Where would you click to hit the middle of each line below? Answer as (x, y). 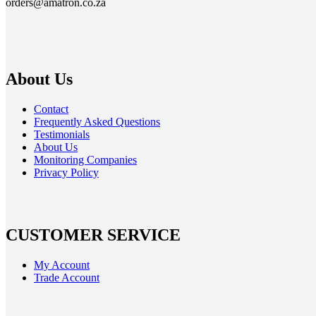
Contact (51, 109)
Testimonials (62, 134)
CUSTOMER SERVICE (93, 235)
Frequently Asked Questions (97, 121)
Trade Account (67, 277)
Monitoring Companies (85, 159)
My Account (62, 265)
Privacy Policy (66, 172)
